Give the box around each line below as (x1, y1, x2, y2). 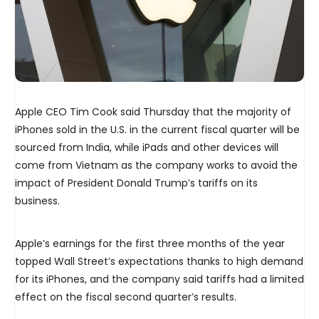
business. (15, 194, 60, 209)
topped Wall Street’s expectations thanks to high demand (15, 254, 303, 269)
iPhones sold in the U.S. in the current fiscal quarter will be (15, 122, 300, 137)
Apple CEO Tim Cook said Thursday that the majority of (15, 105, 291, 120)
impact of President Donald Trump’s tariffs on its (15, 176, 258, 191)
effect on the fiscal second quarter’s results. (15, 290, 236, 305)
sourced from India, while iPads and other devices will (15, 140, 278, 155)
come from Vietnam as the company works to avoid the (15, 158, 298, 173)
